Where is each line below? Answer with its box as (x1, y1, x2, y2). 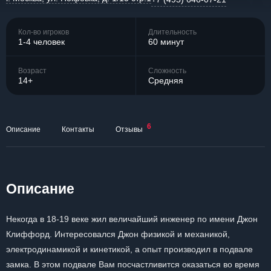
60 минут (148, 36, 184, 47)
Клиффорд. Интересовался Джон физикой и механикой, (6, 229, 230, 239)
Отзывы (116, 125, 143, 134)
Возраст (18, 67, 47, 75)
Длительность (148, 27, 197, 36)
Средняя (148, 76, 183, 85)
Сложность (148, 67, 186, 75)
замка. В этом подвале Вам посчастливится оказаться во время (6, 260, 260, 269)
